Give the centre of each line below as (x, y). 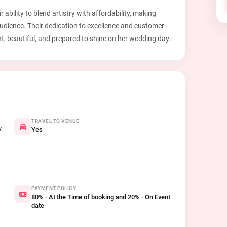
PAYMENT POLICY (54, 188)
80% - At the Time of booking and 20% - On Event (101, 197)
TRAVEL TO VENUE (55, 121)
